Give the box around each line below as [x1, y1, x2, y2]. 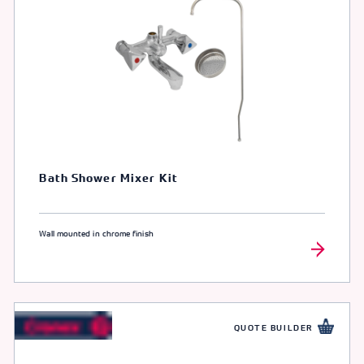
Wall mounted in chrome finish [39, 227, 154, 240]
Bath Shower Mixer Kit [39, 171, 178, 186]
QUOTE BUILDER [233, 323, 313, 334]
